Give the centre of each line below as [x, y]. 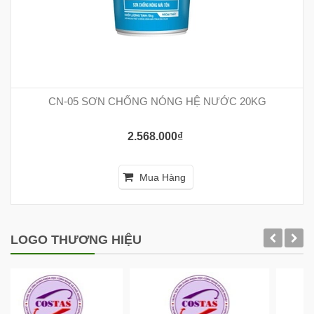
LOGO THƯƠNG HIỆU [76, 240]
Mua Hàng [162, 178]
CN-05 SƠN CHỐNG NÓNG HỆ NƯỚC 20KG [157, 102]
